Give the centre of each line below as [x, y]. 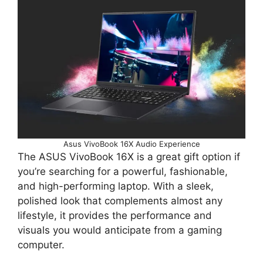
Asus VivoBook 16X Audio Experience [131, 144]
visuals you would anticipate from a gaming [120, 230]
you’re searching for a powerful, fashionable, [123, 172]
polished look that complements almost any [120, 201]
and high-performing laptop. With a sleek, [116, 186]
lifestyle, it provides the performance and [115, 216]
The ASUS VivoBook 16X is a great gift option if [129, 157]
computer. [41, 245]
